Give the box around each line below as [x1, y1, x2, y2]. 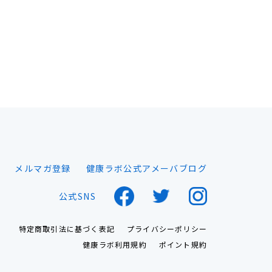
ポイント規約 [158, 239, 207, 250]
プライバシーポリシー [127, 223, 207, 234]
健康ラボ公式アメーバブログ [86, 161, 207, 174]
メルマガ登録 [15, 161, 71, 174]
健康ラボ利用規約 [83, 239, 147, 250]
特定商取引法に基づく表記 [18, 223, 115, 234]
